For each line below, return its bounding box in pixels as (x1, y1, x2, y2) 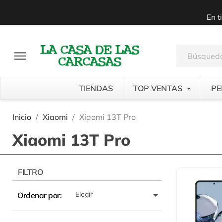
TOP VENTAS (133, 83, 184, 93)
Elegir (75, 190, 93, 199)
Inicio (12, 112, 31, 122)
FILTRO (18, 167, 43, 177)
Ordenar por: (17, 190, 62, 200)
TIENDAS (78, 83, 113, 93)
